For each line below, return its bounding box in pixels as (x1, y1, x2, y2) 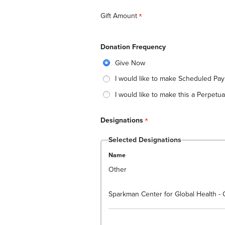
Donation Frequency (100, 43, 166, 51)
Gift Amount (100, 12, 139, 20)
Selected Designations (108, 136, 181, 144)
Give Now (115, 58, 145, 67)
